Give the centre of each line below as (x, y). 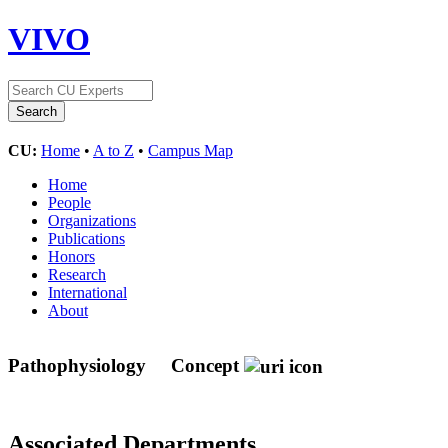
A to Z (113, 150)
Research (77, 274)
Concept (205, 365)
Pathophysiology (79, 365)
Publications (86, 238)
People (69, 202)
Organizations (92, 220)
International (87, 292)
